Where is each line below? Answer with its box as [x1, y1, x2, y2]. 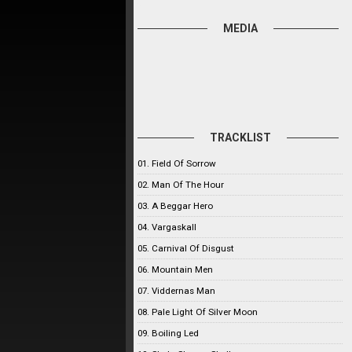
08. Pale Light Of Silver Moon [137, 306, 258, 317]
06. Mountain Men [137, 264, 213, 275]
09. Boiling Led [137, 328, 199, 339]
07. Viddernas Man [137, 285, 215, 296]
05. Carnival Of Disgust [137, 243, 234, 254]
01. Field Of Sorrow [137, 158, 216, 169]
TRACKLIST [209, 131, 271, 144]
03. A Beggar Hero [137, 200, 213, 211]
